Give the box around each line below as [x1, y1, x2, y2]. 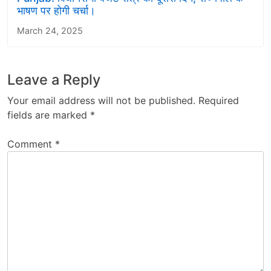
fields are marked [7, 108, 90, 121]
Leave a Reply [7, 70, 100, 88]
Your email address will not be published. [7, 94, 195, 106]
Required [198, 94, 239, 106]
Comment [7, 137, 55, 150]
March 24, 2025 [17, 25, 83, 36]
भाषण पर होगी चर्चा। [17, 4, 96, 17]
